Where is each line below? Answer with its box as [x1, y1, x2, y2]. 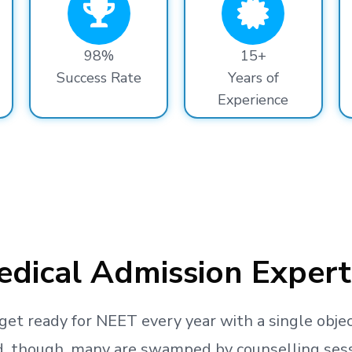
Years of [227, 68, 279, 87]
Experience [218, 90, 289, 109]
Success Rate [56, 68, 141, 87]
